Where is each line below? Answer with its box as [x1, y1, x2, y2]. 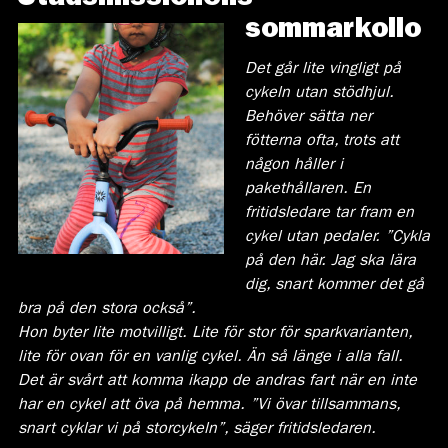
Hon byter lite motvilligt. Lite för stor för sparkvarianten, [17, 325, 412, 342]
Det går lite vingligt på [244, 61, 401, 78]
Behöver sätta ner [244, 109, 372, 126]
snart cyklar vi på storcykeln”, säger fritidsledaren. [17, 421, 376, 438]
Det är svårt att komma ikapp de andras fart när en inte [17, 373, 417, 390]
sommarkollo [244, 17, 421, 46]
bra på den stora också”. [17, 301, 196, 318]
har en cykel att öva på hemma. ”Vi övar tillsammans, [17, 397, 400, 414]
